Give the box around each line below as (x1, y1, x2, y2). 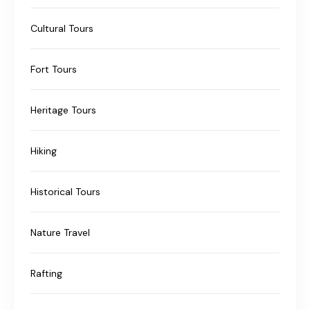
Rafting (30, 266, 62, 280)
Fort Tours (30, 62, 77, 75)
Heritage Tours (30, 103, 96, 116)
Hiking (30, 144, 57, 157)
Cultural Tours (30, 21, 93, 35)
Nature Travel (30, 226, 90, 239)
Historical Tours (30, 185, 100, 198)
